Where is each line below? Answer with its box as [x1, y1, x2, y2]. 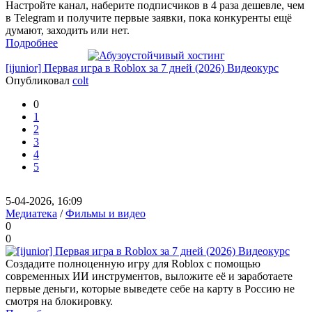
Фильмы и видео [65, 208, 146, 219]
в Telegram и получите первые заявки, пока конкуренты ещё [6, 12, 292, 24]
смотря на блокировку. [6, 295, 113, 307]
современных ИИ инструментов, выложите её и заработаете [6, 270, 292, 282]
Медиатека [6, 208, 57, 219]
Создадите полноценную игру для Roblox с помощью [6, 258, 260, 270]
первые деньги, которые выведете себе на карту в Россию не [6, 283, 295, 295]
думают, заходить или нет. [6, 24, 130, 36]
